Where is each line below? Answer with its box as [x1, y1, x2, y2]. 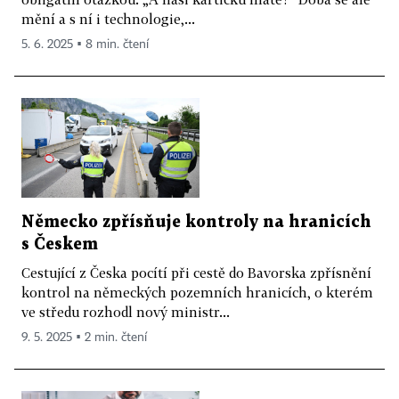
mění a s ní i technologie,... [21, 10, 195, 27]
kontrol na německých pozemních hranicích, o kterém [21, 284, 373, 301]
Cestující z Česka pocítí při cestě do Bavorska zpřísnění [21, 265, 371, 281]
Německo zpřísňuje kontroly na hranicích [21, 215, 371, 231]
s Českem [21, 237, 98, 253]
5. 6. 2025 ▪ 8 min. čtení [21, 37, 149, 51]
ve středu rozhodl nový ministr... [21, 304, 230, 321]
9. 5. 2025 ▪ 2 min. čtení [21, 331, 147, 345]
